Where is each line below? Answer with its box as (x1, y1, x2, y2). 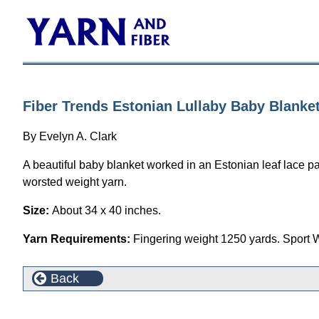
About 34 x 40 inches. (52, 204, 161, 216)
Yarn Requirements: (23, 233, 133, 245)
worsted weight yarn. (23, 176, 127, 188)
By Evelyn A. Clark (23, 130, 117, 142)
